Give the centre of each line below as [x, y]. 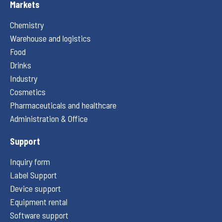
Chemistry [27, 25]
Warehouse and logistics [50, 38]
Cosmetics [28, 91]
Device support [35, 188]
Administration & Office [49, 118]
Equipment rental [39, 201]
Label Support [33, 175]
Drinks [21, 65]
